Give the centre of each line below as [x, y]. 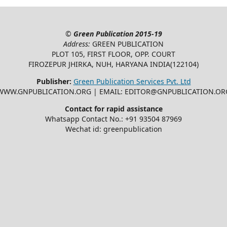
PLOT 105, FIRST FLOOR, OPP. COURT [113, 54]
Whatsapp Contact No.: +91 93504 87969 [113, 119]
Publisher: [54, 81]
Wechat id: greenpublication [113, 129]
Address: [78, 44]
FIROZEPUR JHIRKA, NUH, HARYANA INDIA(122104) [113, 64]
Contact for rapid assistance [113, 108]
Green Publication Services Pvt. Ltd [132, 81]
